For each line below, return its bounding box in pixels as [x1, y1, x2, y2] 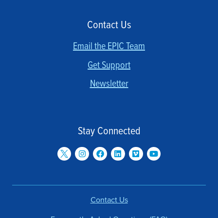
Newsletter [90, 78, 128, 91]
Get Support [88, 59, 130, 72]
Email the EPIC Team [73, 40, 145, 54]
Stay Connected [77, 124, 141, 139]
